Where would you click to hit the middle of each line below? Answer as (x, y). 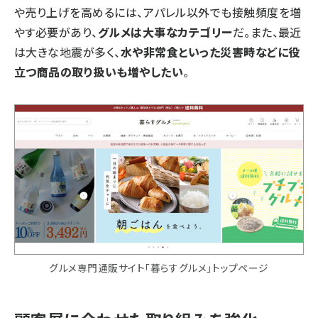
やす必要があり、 (56, 32)
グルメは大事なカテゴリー (165, 32)
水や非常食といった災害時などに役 (210, 52)
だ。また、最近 (267, 32)
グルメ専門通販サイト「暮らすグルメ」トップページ (159, 267)
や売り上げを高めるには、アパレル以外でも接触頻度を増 (158, 12)
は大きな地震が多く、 (67, 52)
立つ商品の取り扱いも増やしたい (99, 72)
